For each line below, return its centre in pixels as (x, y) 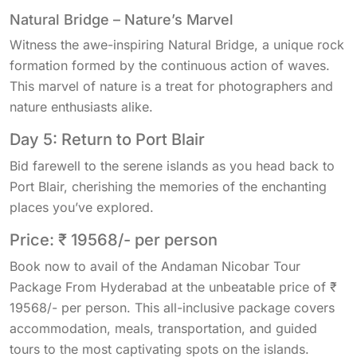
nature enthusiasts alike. (81, 107)
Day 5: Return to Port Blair (107, 140)
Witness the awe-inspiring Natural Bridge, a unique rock (177, 45)
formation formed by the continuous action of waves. (170, 66)
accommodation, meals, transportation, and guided (163, 329)
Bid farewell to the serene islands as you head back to (172, 166)
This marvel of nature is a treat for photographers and (171, 86)
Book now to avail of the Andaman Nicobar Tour (155, 267)
